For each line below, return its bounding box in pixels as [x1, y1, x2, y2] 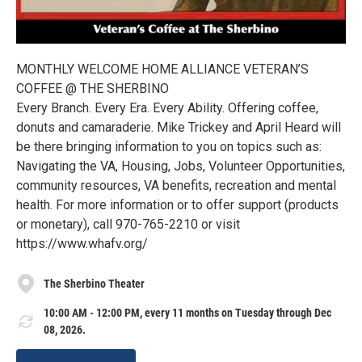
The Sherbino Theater [44, 276, 145, 290]
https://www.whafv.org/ [16, 236, 148, 252]
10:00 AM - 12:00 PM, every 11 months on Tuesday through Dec [44, 305, 331, 319]
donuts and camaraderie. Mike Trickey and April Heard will [16, 120, 341, 136]
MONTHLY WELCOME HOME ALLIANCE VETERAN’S [16, 61, 309, 78]
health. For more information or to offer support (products [16, 197, 339, 213]
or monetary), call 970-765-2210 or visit [16, 217, 240, 233]
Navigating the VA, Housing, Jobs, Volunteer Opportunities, [16, 158, 345, 175]
